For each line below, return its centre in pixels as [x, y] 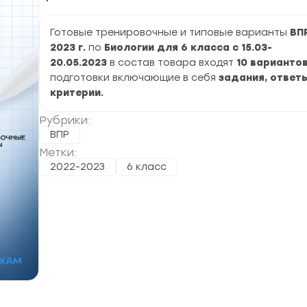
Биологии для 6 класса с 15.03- [188, 48]
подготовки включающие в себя [133, 78]
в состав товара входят [172, 63]
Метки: [58, 152]
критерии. [77, 93]
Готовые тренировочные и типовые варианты [170, 33]
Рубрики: [65, 120]
